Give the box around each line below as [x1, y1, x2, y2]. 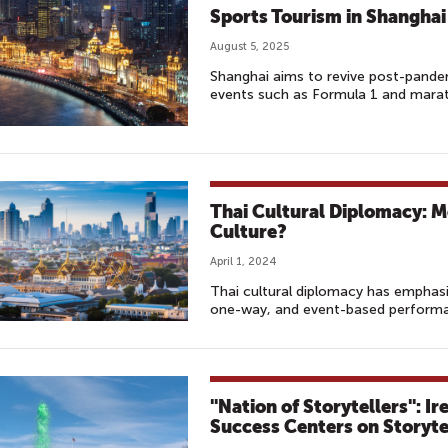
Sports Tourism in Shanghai [210, 6, 446, 27]
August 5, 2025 [210, 40, 289, 53]
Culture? [210, 221, 287, 242]
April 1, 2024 [210, 255, 276, 268]
